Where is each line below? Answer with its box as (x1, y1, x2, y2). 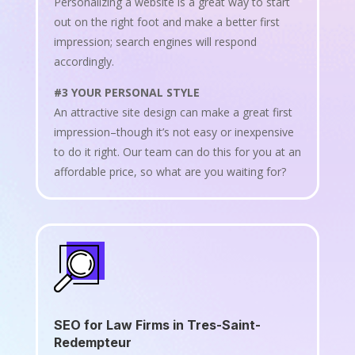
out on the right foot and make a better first (53, 13, 280, 29)
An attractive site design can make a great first (53, 104, 292, 120)
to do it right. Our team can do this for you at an (53, 143, 301, 159)
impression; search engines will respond (53, 33, 257, 49)
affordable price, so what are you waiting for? (53, 163, 286, 179)
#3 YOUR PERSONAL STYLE (53, 84, 200, 100)
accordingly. (53, 53, 114, 69)
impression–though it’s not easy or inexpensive (53, 124, 294, 139)
